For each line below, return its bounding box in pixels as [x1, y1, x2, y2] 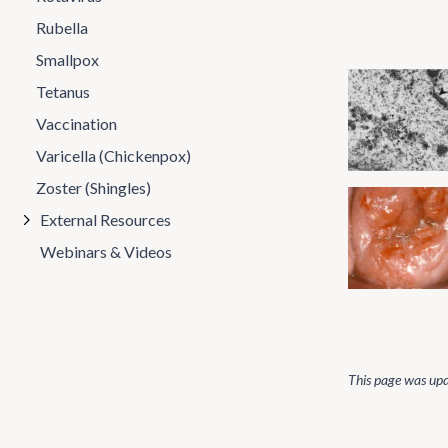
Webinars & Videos [40, 242, 172, 261]
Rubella [36, 18, 88, 37]
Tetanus [36, 82, 90, 101]
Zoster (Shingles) [36, 178, 151, 197]
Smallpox [36, 50, 99, 69]
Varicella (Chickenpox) [36, 146, 191, 165]
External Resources [40, 210, 171, 229]
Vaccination [36, 114, 117, 133]
